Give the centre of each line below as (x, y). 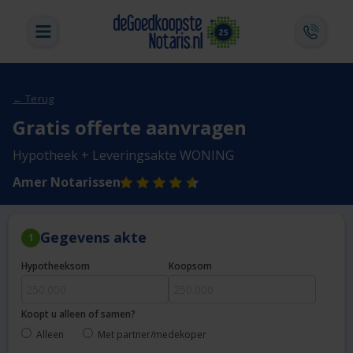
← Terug (33, 98)
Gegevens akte (93, 237)
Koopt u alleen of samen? (78, 314)
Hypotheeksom (56, 266)
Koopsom (190, 266)
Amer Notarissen (67, 182)
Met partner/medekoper (152, 334)
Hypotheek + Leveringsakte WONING (123, 155)
